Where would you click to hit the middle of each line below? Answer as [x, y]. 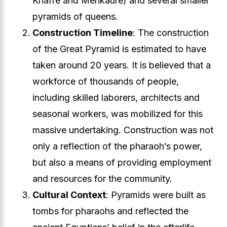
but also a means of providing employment [122, 162]
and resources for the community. [102, 179]
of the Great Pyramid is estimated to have [119, 49]
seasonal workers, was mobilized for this [118, 114]
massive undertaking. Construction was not [123, 130]
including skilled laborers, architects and [116, 98]
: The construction [171, 33]
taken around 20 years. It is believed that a [122, 65]
